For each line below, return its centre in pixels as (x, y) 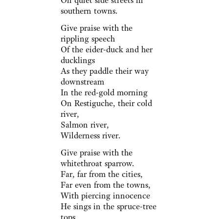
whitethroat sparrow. (97, 164)
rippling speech (88, 39)
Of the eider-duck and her (106, 50)
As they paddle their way (104, 71)
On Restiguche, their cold (106, 103)
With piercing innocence (105, 196)
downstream (82, 82)
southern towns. (89, 11)
